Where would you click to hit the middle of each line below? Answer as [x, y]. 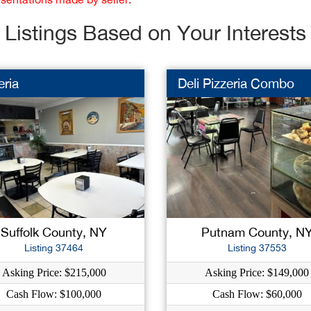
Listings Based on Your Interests [155, 32]
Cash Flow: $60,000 [257, 294]
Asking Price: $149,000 [257, 272]
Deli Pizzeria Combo [236, 83]
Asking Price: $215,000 [54, 272]
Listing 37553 [257, 247]
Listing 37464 [54, 247]
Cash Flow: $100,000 [54, 294]
